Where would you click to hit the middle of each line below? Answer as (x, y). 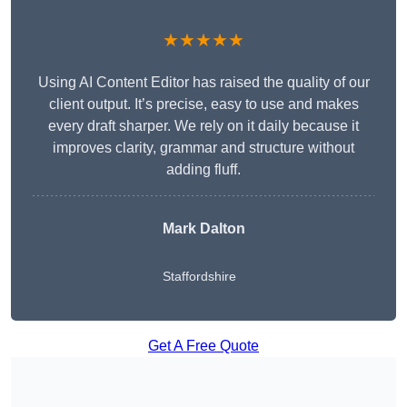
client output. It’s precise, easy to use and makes (203, 104)
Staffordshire (199, 277)
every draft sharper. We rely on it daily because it (203, 126)
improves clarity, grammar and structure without (203, 148)
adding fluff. (203, 170)
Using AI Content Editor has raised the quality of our (203, 83)
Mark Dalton (203, 229)
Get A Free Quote (203, 346)
